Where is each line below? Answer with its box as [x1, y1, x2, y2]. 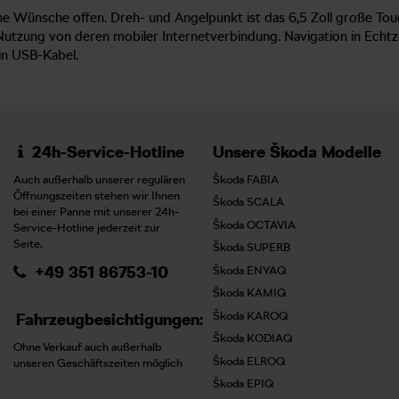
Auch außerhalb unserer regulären [13, 172, 185, 186]
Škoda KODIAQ [213, 331, 292, 345]
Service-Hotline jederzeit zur [13, 220, 160, 234]
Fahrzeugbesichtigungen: [16, 309, 203, 329]
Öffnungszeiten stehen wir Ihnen [13, 188, 180, 202]
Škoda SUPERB [213, 240, 290, 254]
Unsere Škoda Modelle [213, 142, 381, 161]
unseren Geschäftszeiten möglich [13, 355, 183, 370]
